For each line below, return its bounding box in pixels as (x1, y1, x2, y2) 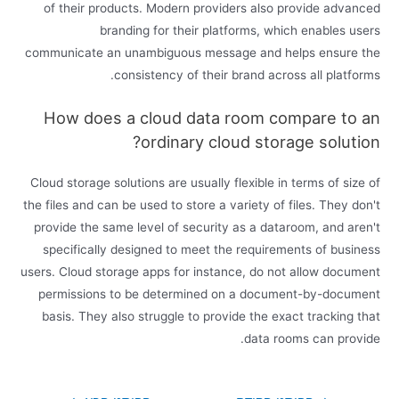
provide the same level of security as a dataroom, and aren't (33, 220, 380, 235)
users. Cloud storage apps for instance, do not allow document (20, 265, 380, 280)
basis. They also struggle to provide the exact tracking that (41, 309, 380, 324)
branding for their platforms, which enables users (99, 23, 380, 38)
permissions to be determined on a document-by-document (37, 287, 380, 302)
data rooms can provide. (243, 331, 380, 346)
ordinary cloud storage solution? (140, 132, 380, 152)
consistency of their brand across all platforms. (113, 68, 380, 83)
